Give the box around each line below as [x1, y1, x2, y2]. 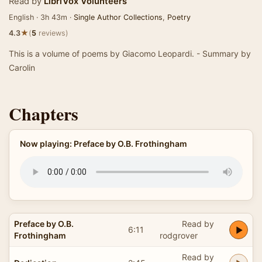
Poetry [167, 13, 191, 22]
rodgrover [160, 230, 198, 240]
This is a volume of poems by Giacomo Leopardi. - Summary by [9, 49, 251, 58]
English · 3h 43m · [9, 13, 74, 22]
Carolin [9, 63, 35, 73]
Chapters [9, 101, 78, 126]
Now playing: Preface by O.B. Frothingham [19, 139, 187, 149]
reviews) [36, 29, 68, 37]
